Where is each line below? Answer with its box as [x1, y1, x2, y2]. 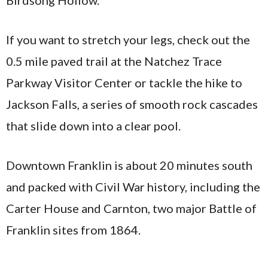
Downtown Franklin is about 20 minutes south [6, 158, 252, 172]
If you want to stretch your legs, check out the [6, 32, 250, 47]
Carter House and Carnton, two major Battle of [6, 201, 257, 215]
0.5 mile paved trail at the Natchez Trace [6, 54, 222, 68]
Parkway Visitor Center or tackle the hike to [6, 75, 242, 90]
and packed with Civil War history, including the [6, 179, 260, 194]
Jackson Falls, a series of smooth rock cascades [6, 97, 258, 111]
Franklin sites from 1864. [6, 223, 141, 237]
